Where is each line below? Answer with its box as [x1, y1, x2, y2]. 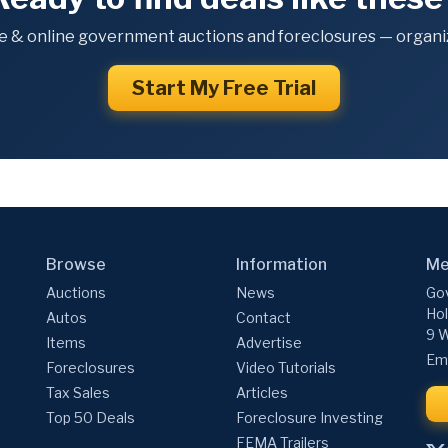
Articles [236, 384, 288, 402]
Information [236, 255, 327, 275]
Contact [236, 309, 291, 327]
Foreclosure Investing [236, 409, 383, 427]
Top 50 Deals [46, 409, 135, 427]
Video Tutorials [236, 359, 336, 377]
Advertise [236, 334, 302, 352]
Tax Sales [46, 384, 110, 402]
